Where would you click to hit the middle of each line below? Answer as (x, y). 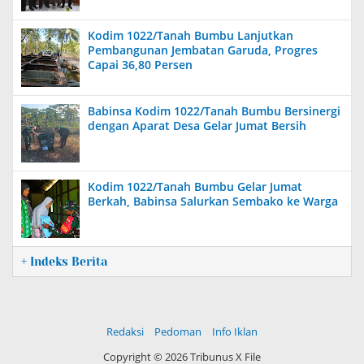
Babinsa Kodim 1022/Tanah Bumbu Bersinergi (214, 111)
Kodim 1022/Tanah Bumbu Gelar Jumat (195, 186)
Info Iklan (235, 331)
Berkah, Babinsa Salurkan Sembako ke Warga (213, 201)
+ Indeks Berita (64, 262)
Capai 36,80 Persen (140, 65)
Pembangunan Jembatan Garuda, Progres (203, 50)
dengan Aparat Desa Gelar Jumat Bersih (197, 126)
